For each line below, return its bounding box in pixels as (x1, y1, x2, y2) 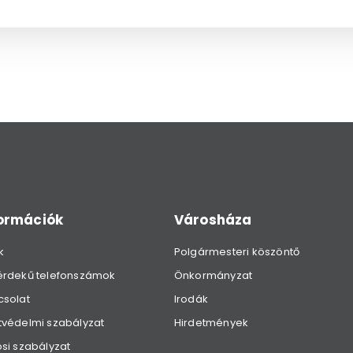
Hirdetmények (173, 314, 249, 330)
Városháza (173, 210, 252, 229)
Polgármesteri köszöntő (173, 243, 300, 259)
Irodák (173, 291, 208, 307)
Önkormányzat (173, 267, 253, 283)
